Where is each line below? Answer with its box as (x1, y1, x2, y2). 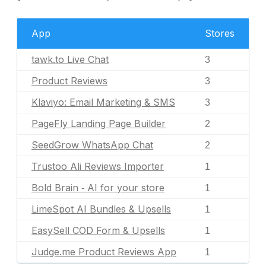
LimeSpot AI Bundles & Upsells (31, 203, 171, 215)
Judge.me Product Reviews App (31, 246, 176, 258)
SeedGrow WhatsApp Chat (31, 139, 153, 151)
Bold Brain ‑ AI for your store (31, 182, 164, 194)
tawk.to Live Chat (31, 53, 109, 65)
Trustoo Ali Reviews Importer (31, 160, 164, 172)
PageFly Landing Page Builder (31, 118, 166, 129)
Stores (205, 27, 235, 39)
